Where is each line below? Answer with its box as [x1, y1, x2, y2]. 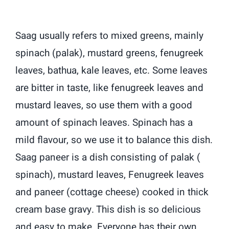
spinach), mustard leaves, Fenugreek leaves [15, 167, 204, 182]
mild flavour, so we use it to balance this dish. [15, 132, 213, 147]
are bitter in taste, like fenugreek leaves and [15, 80, 204, 95]
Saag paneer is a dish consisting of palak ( [15, 150, 201, 165]
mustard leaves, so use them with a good [15, 98, 193, 112]
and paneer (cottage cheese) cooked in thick [15, 185, 209, 199]
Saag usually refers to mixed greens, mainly [15, 28, 204, 43]
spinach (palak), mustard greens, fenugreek [15, 45, 204, 60]
